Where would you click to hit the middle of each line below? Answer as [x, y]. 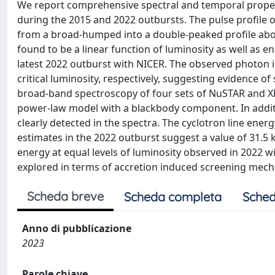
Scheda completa [173, 197]
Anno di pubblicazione [77, 228]
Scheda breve [65, 196]
